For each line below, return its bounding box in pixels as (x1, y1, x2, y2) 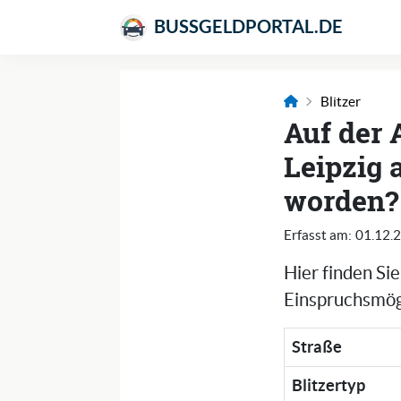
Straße (292, 337, 343, 357)
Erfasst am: (284, 227, 353, 243)
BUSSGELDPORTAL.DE (150, 16, 343, 38)
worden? (284, 181, 399, 220)
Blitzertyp (292, 376, 366, 396)
